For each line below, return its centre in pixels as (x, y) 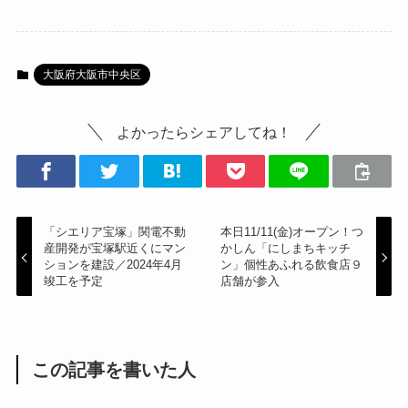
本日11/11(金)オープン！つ (291, 232)
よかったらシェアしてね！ (204, 133)
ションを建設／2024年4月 (113, 265)
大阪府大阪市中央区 (92, 74)
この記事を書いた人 (114, 369)
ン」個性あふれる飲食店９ (291, 265)
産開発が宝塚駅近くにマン (115, 249)
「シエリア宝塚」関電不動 (115, 232)
